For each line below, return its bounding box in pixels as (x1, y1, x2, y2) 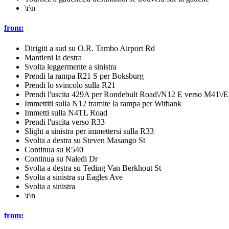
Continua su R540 (25, 145, 83, 154)
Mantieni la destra (25, 53, 82, 62)
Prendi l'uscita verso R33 (25, 117, 105, 126)
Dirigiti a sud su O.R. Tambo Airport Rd (25, 43, 155, 53)
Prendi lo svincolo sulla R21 (25, 80, 116, 89)
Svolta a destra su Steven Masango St (25, 135, 145, 145)
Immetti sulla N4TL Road (25, 108, 107, 117)
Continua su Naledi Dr (25, 154, 98, 163)
